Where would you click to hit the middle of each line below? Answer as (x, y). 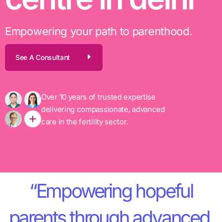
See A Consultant (43, 57)
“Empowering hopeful (111, 191)
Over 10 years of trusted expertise (98, 97)
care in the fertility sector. (85, 121)
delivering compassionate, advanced (103, 109)
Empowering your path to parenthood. (99, 31)
